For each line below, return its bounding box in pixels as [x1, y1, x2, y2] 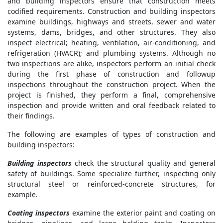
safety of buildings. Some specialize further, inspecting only [7, 169, 216, 179]
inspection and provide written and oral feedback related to [7, 101, 216, 111]
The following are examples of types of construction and [7, 129, 216, 139]
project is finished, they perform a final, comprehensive [7, 90, 216, 100]
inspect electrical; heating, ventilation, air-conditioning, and [7, 38, 216, 48]
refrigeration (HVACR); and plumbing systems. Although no [7, 48, 216, 58]
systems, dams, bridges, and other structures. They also [7, 27, 216, 37]
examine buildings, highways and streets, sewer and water [7, 17, 216, 27]
